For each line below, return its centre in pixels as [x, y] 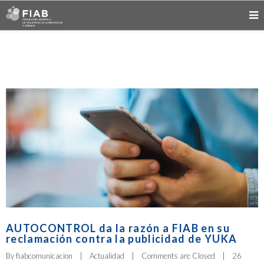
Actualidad [107, 255]
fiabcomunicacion [44, 255]
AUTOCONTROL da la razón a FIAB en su [118, 228]
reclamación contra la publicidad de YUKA [122, 238]
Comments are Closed [178, 255]
